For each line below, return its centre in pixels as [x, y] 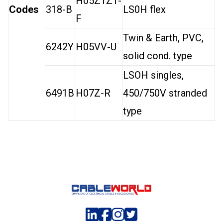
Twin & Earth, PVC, [163, 38]
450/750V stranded [165, 93]
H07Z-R [93, 93]
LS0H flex [144, 9]
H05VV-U [96, 47]
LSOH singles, [153, 75]
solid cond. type [158, 56]
